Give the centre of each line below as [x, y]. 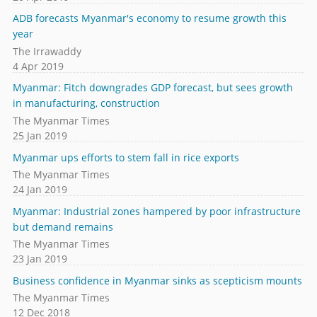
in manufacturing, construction [86, 103]
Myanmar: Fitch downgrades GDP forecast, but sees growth [152, 88]
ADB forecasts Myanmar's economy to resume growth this [149, 18]
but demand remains [63, 226]
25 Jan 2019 [40, 136]
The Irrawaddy [47, 51]
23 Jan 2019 [40, 259]
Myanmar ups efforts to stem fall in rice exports [126, 157]
